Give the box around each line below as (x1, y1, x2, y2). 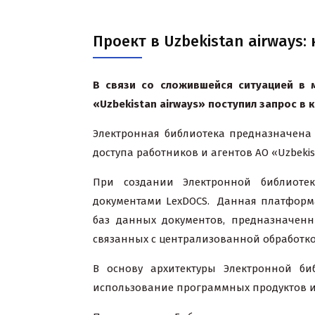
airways (160, 98, 198, 110)
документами (93, 195, 162, 207)
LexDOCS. (162, 195, 218, 207)
